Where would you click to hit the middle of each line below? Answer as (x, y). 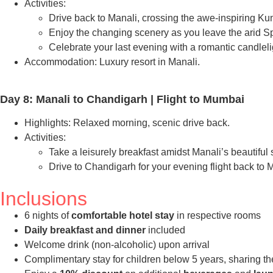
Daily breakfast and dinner (86, 230)
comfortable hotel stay (123, 215)
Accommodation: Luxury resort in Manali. (112, 62)
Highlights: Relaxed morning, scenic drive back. (127, 122)
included (167, 230)
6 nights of (48, 215)
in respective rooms (218, 215)
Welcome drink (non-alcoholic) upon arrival (117, 244)
